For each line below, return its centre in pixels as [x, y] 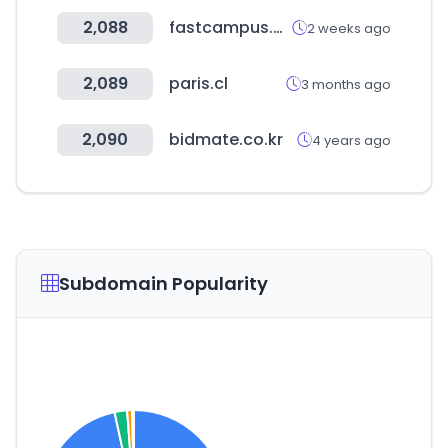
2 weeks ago [349, 28]
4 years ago [351, 140]
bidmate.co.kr [226, 139]
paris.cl [198, 83]
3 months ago [346, 84]
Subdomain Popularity [163, 283]
